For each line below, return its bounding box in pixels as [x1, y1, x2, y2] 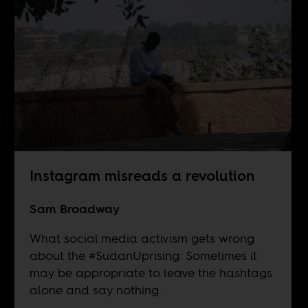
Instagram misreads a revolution [29, 166, 255, 186]
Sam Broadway [29, 200, 120, 218]
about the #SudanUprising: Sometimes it [29, 247, 257, 265]
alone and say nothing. [29, 281, 162, 299]
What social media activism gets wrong [29, 230, 254, 247]
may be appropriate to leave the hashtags [29, 264, 272, 282]
